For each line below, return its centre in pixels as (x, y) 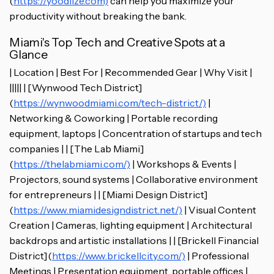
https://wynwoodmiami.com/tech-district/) (110, 103)
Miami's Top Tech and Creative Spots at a (117, 43)
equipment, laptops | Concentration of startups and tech (135, 134)
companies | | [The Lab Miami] (77, 149)
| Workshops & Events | (183, 164)
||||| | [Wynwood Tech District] (76, 88)
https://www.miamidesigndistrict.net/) (98, 210)
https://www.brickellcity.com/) (119, 256)
